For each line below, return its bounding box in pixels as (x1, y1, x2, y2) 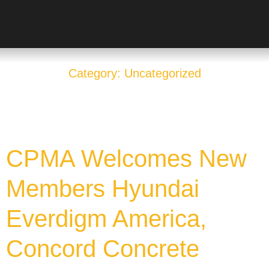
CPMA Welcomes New (6, 145, 247, 172)
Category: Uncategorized (68, 67, 201, 80)
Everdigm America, (6, 205, 207, 232)
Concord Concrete (6, 235, 199, 262)
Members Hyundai (6, 175, 199, 202)
